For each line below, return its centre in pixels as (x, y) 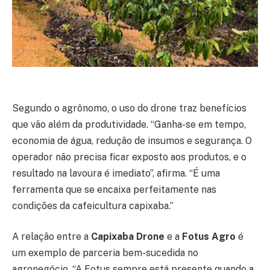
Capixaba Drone (128, 237)
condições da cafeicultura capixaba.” (93, 206)
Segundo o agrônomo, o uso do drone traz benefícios (129, 108)
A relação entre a (52, 237)
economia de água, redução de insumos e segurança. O (132, 140)
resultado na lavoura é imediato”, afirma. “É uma (116, 173)
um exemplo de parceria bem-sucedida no (105, 253)
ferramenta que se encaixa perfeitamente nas (114, 189)
